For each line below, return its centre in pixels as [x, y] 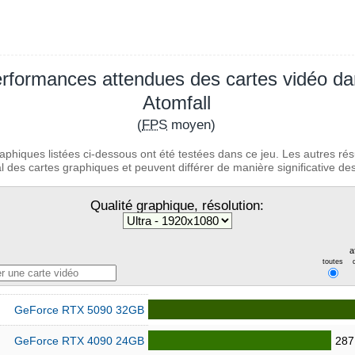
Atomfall [176, 103]
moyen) [192, 125]
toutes [332, 261]
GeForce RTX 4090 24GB [80, 341]
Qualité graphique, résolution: [177, 206]
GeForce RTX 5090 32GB [80, 310]
